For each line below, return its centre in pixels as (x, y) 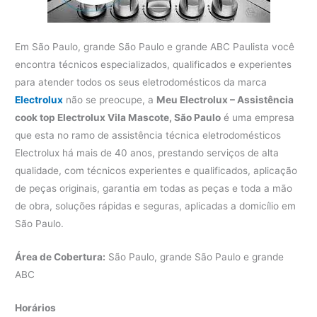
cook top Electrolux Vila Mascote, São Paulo (118, 117)
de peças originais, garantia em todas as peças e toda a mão (154, 188)
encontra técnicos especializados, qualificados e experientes (154, 64)
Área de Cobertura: (60, 257)
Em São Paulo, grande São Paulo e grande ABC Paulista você (155, 46)
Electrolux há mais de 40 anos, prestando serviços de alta (147, 152)
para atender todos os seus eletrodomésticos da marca (141, 82)
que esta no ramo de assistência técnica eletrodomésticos (148, 135)
